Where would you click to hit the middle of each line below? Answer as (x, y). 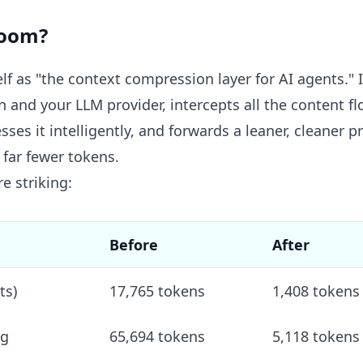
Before (134, 245)
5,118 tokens (316, 336)
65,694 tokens (157, 336)
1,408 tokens (316, 291)
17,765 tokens (157, 291)
